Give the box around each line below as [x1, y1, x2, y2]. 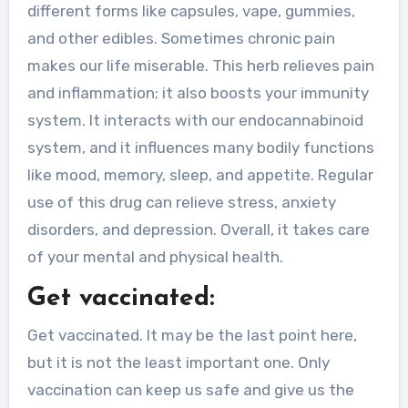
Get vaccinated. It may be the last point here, [26, 325, 357, 344]
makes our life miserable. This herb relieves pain [26, 56, 374, 76]
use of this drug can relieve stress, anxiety [26, 193, 336, 212]
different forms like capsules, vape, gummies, [26, 2, 355, 21]
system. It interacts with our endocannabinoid [26, 111, 363, 130]
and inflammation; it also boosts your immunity [26, 84, 369, 103]
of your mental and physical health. [26, 248, 283, 267]
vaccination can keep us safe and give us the [26, 380, 354, 399]
